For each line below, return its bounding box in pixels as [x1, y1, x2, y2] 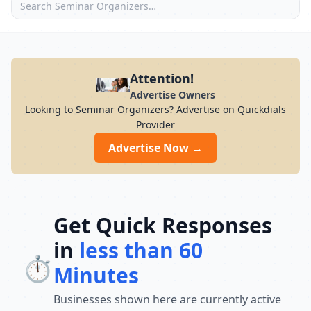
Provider [136, 118, 175, 131]
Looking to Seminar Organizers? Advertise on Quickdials [25, 103, 286, 116]
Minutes [53, 261, 139, 289]
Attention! [129, 70, 194, 87]
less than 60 [79, 236, 203, 264]
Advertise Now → [108, 140, 203, 155]
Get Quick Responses [53, 211, 272, 239]
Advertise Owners [129, 88, 215, 101]
